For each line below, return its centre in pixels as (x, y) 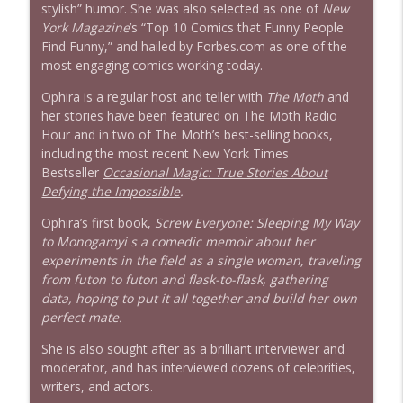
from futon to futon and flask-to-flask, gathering (185, 279)
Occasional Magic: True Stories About (215, 172)
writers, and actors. (98, 386)
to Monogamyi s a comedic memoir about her (179, 241)
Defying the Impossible (111, 191)
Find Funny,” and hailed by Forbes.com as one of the (195, 46)
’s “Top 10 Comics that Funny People (237, 27)
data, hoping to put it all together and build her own (200, 298)
